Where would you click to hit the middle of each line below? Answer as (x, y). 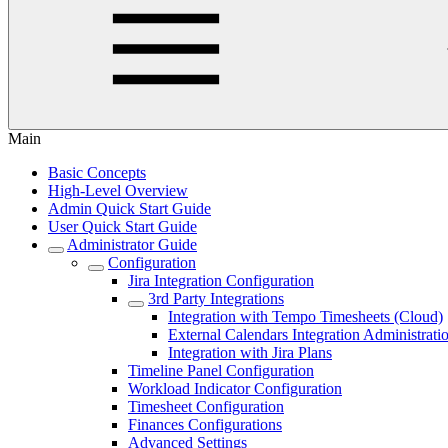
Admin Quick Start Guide (129, 208)
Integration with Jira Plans (250, 352)
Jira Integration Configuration (221, 280)
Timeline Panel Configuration (221, 370)
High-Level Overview (118, 190)
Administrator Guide (132, 244)
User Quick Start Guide (122, 226)
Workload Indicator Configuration (235, 388)
